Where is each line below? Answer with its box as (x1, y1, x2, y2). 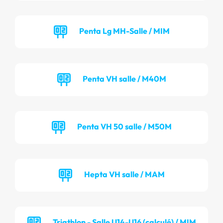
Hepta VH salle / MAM (84, 169, 165, 179)
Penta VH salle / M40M (82, 73, 166, 84)
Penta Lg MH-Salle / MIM (79, 25, 170, 36)
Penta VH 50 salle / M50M (77, 121, 172, 131)
